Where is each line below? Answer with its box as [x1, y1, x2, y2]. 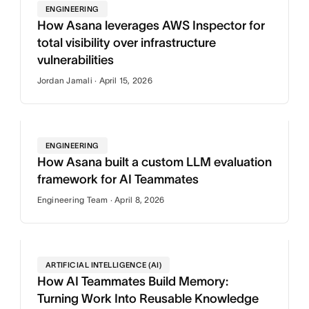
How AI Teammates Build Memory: [37, 275, 228, 288]
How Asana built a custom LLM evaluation [37, 155, 272, 169]
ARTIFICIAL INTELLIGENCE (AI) [45, 261, 161, 269]
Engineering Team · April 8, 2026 [37, 195, 165, 204]
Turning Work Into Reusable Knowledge [37, 292, 259, 306]
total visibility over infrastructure [37, 36, 216, 50]
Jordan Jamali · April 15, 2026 [37, 76, 152, 85]
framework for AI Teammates [37, 172, 199, 186]
